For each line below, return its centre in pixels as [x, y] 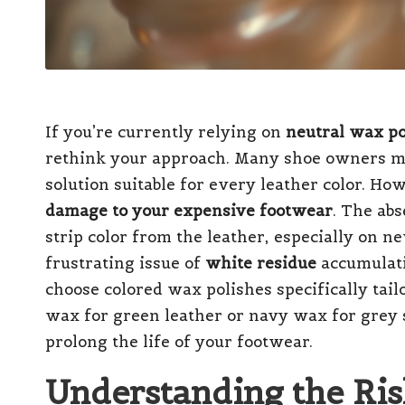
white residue [261, 263]
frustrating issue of [125, 263]
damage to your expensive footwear [189, 210]
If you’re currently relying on [165, 132]
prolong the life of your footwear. [179, 341]
